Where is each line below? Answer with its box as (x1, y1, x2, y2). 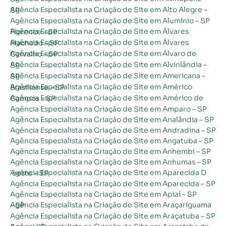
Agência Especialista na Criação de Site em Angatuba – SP (10, 136, 213, 145)
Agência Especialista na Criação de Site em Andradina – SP (10, 125, 216, 135)
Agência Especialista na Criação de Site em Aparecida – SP (10, 179, 215, 188)
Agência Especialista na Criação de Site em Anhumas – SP (10, 157, 211, 166)
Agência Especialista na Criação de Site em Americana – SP (10, 71, 20, 81)
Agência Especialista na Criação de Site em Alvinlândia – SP (10, 60, 20, 70)
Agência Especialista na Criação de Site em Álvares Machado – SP (10, 38, 59, 47)
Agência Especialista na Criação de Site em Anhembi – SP (10, 146, 211, 156)
